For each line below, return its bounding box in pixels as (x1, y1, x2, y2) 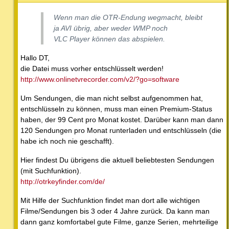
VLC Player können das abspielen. (54, 34, 165, 43)
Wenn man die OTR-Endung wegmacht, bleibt (54, 13, 202, 21)
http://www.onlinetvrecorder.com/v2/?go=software (20, 75, 179, 83)
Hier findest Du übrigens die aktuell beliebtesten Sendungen (20, 155, 214, 164)
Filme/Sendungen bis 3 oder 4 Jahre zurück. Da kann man (20, 207, 210, 215)
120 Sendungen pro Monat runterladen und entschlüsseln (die (20, 126, 221, 134)
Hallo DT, (20, 53, 50, 62)
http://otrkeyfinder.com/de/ (20, 177, 105, 186)
